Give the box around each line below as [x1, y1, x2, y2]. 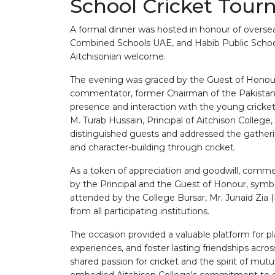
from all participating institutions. [70, 206, 209, 217]
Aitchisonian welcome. [70, 51, 166, 63]
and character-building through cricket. [70, 142, 236, 153]
